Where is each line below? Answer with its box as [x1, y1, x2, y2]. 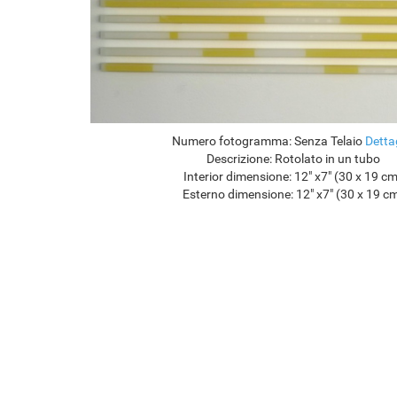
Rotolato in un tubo [274, 152, 380, 167]
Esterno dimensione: [182, 187, 293, 202]
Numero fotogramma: [171, 134, 292, 149]
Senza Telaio [293, 134, 362, 149]
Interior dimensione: [183, 169, 292, 184]
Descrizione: [206, 152, 272, 167]
